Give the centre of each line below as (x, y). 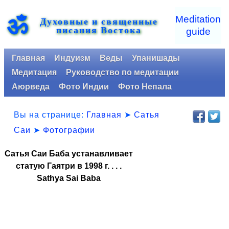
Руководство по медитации (122, 72)
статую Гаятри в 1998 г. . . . (69, 166)
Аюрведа (31, 87)
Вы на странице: (50, 114)
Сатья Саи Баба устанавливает (69, 154)
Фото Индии (84, 87)
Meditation (198, 19)
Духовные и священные (99, 21)
